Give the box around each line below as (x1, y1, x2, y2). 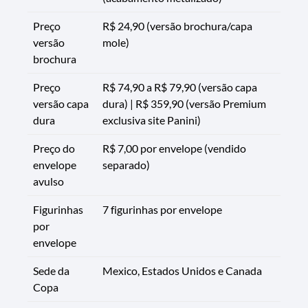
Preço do (33, 141, 75, 155)
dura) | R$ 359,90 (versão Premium (102, 96, 266, 110)
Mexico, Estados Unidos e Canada (102, 263, 262, 277)
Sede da (33, 263, 69, 277)
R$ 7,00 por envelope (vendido (102, 141, 246, 155)
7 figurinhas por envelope (102, 202, 222, 216)
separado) (102, 157, 150, 171)
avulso (33, 174, 64, 188)
